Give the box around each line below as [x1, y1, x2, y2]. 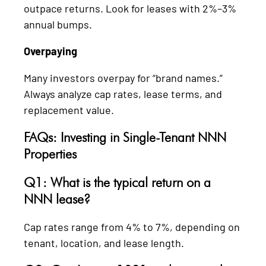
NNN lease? [24, 191, 90, 207]
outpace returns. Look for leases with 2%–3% [24, 1, 236, 15]
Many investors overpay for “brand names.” [24, 71, 223, 84]
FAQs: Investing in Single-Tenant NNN [24, 129, 226, 145]
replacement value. [24, 103, 114, 116]
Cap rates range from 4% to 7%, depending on [24, 220, 240, 233]
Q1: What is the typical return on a [24, 174, 211, 190]
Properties [24, 145, 77, 161]
